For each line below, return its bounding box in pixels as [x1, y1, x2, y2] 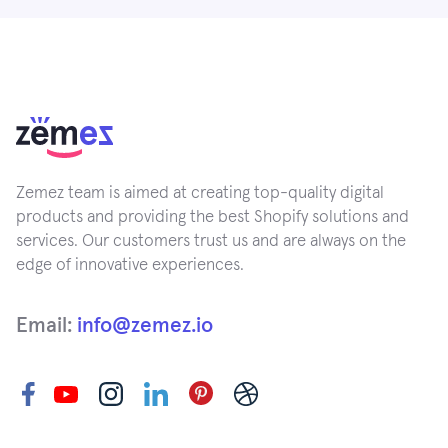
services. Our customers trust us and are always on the [16, 233, 406, 250]
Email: [16, 315, 77, 336]
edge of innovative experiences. [16, 257, 244, 274]
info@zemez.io [77, 315, 213, 336]
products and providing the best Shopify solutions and [16, 209, 409, 226]
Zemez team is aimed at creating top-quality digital [16, 185, 384, 202]
